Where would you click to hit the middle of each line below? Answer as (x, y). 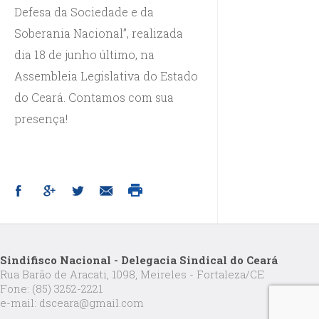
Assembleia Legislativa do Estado (106, 75)
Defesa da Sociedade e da (84, 11)
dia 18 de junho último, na (84, 54)
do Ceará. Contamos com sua (94, 97)
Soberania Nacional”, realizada (99, 33)
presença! (41, 118)
